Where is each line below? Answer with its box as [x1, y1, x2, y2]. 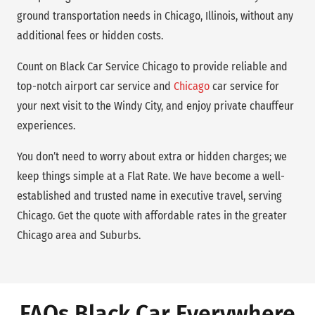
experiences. [17, 119, 75, 133]
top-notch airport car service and [17, 79, 174, 94]
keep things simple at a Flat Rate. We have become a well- [17, 169, 285, 184]
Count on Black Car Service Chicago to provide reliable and [17, 60, 288, 74]
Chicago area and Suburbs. [17, 229, 141, 243]
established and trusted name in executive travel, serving [17, 189, 282, 203]
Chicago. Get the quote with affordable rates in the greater [17, 209, 287, 223]
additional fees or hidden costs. [17, 29, 163, 43]
